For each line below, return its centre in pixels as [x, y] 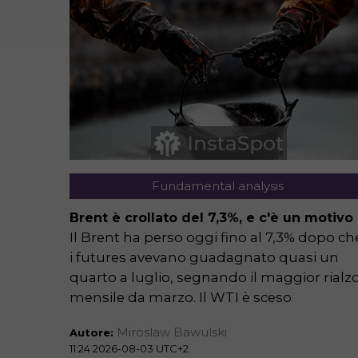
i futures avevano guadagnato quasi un [204, 258]
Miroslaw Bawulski [172, 332]
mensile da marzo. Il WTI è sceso [181, 298]
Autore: [93, 333]
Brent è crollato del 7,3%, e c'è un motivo [211, 218]
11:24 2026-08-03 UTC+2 [129, 349]
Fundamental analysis [217, 186]
